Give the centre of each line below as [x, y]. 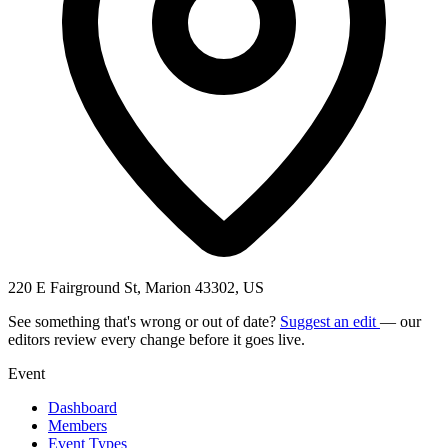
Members [77, 425]
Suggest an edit [330, 321]
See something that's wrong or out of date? [144, 321]
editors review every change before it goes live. [156, 339]
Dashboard [82, 407]
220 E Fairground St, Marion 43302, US [136, 287]
